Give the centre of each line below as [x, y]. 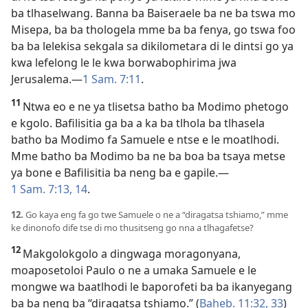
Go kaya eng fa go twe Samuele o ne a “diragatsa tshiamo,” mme [157, 214]
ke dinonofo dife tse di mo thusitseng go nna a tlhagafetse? [132, 227]
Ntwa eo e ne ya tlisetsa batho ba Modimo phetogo [156, 106]
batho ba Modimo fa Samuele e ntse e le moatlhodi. [145, 139]
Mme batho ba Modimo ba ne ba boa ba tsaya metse [148, 156]
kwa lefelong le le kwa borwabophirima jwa [124, 62]
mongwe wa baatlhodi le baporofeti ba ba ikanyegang [152, 286]
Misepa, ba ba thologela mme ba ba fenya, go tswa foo [153, 29]
